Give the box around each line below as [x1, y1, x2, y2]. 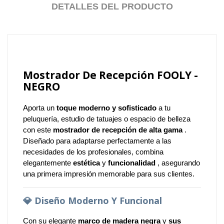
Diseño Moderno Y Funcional [34, 194, 162, 206]
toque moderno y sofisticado [56, 103, 156, 112]
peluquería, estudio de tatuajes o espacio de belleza [23, 114, 190, 123]
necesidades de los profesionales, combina [23, 147, 163, 156]
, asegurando [155, 158, 200, 167]
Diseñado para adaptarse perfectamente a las [23, 136, 171, 145]
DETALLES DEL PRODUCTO [51, 1, 173, 11]
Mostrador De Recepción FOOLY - [23, 67, 198, 82]
